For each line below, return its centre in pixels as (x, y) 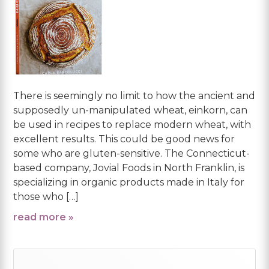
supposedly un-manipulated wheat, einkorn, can (131, 110)
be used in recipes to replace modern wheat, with (132, 124)
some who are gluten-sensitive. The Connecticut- (132, 153)
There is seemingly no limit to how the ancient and (134, 95)
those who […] (46, 196)
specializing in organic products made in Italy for (129, 182)
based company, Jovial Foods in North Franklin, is (129, 168)
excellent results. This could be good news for (124, 139)
